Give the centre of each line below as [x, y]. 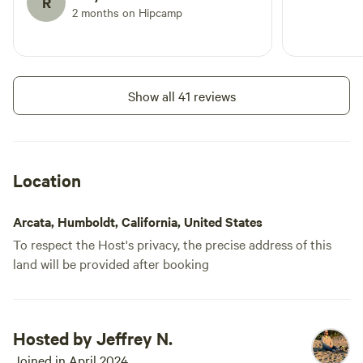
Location [47, 180]
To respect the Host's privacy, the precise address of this [172, 244]
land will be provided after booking [111, 263]
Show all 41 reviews [181, 96]
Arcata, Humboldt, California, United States [138, 221]
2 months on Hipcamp [127, 12]
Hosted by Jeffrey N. [93, 338]
